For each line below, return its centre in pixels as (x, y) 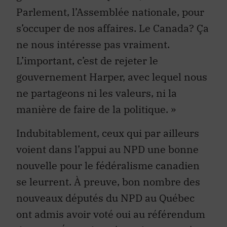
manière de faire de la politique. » (96, 109)
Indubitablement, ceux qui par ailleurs (108, 133)
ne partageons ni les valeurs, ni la (97, 93)
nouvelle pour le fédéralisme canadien (108, 165)
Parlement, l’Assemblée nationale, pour (110, 12)
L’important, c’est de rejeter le (87, 61)
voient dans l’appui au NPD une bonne (107, 149)
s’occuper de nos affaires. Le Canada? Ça (112, 28)
